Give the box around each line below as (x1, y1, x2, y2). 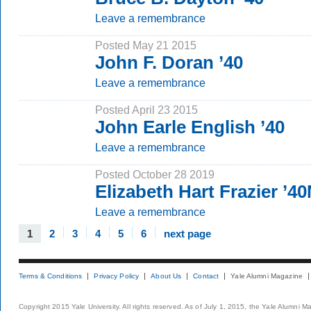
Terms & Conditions (19, 272, 83, 280)
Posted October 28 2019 (95, 168, 215, 180)
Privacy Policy (94, 272, 140, 280)
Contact (193, 272, 219, 280)
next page (164, 228, 211, 239)
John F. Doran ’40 (95, 52, 243, 73)
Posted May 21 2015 (95, 39, 196, 51)
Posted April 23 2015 (95, 103, 198, 116)
